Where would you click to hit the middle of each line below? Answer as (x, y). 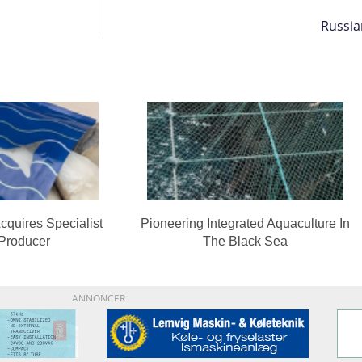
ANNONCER (99, 298)
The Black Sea (245, 241)
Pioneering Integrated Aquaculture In (245, 223)
